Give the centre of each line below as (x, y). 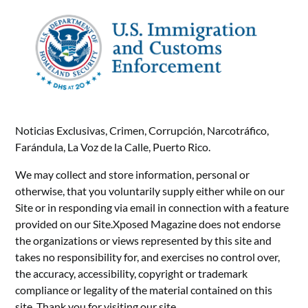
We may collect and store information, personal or (133, 175)
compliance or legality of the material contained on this (144, 290)
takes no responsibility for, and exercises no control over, (148, 257)
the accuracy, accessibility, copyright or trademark (132, 274)
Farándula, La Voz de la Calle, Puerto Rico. (113, 147)
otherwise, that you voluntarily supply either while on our (150, 191)
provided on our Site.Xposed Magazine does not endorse (148, 224)
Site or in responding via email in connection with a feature (152, 208)
